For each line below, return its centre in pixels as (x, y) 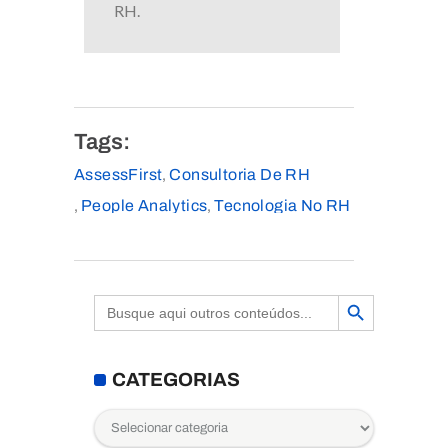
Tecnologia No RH (282, 205)
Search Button (357, 294)
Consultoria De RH (240, 174)
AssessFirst (118, 174)
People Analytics (144, 205)
